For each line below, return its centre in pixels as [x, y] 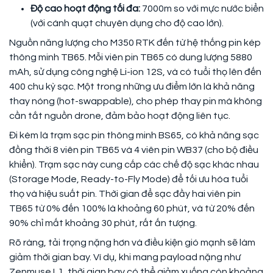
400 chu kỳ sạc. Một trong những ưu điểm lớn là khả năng [132, 86]
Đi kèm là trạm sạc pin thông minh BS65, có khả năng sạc [134, 135]
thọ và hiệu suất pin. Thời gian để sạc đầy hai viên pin [125, 193]
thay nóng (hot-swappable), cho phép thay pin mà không [136, 101]
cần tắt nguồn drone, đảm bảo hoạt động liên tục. [120, 115]
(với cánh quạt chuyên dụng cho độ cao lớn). [127, 23]
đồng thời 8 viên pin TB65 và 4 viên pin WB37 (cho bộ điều [134, 150]
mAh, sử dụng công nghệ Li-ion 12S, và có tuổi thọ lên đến [135, 72]
